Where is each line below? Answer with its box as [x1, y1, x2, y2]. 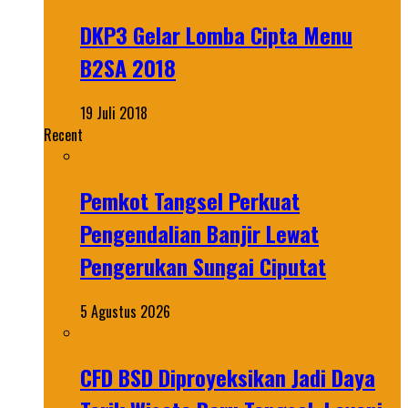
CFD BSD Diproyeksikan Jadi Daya [80, 360, 375, 393]
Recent [44, 123, 83, 146]
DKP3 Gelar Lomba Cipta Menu [80, 17, 352, 51]
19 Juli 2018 [80, 101, 148, 124]
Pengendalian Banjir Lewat [80, 216, 319, 250]
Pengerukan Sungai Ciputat [80, 249, 326, 282]
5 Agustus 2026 [80, 300, 170, 322]
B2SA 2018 [80, 50, 176, 84]
